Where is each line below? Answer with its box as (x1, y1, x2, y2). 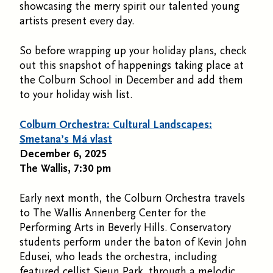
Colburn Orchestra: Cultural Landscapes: (19, 118, 212, 131)
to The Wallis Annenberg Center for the (19, 206, 206, 219)
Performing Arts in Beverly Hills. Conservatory (19, 221, 231, 234)
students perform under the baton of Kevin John (19, 235, 247, 249)
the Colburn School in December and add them (19, 73, 243, 87)
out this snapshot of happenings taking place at (19, 58, 244, 72)
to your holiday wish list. (19, 88, 135, 101)
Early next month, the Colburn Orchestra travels (19, 191, 245, 205)
